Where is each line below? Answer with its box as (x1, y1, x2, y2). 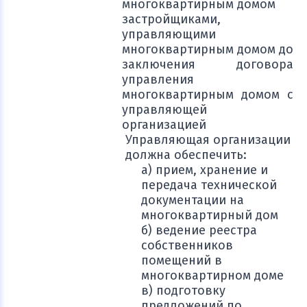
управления (122, 72, 194, 87)
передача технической (141, 177, 277, 193)
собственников (141, 238, 233, 253)
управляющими (122, 27, 216, 42)
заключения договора (122, 57, 293, 72)
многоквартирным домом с (122, 87, 293, 102)
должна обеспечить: (125, 147, 247, 162)
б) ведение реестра (141, 223, 257, 238)
